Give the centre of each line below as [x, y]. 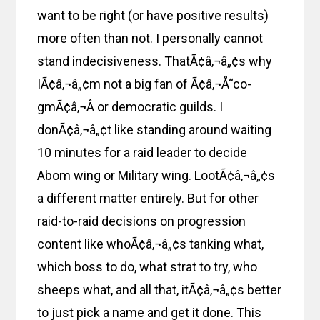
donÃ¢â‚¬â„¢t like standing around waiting [155, 130]
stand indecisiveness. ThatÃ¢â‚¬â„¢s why [155, 61]
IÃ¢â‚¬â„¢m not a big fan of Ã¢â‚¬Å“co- [145, 84]
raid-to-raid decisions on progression [142, 221]
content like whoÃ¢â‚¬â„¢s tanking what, [151, 244]
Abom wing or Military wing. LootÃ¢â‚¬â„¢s [156, 176]
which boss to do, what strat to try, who [147, 267]
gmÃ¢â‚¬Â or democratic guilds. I [130, 107]
